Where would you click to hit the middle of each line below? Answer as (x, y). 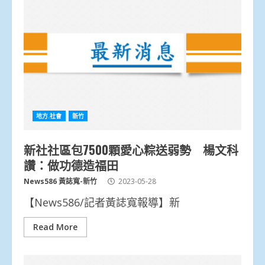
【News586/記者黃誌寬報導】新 (102, 202)
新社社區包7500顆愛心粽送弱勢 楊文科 (131, 149)
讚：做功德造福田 (71, 165)
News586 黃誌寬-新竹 (60, 181)
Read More (55, 227)
